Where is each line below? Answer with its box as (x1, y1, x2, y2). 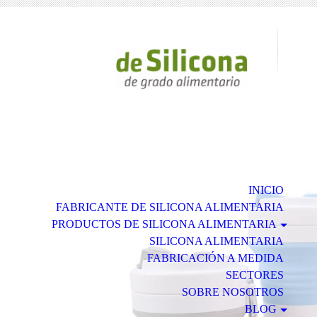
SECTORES (225, 269, 284, 282)
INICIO (248, 184, 284, 197)
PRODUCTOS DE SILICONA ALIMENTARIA (51, 218, 277, 231)
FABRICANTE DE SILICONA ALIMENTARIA (55, 201, 284, 214)
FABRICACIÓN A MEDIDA (146, 252, 284, 265)
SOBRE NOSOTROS (181, 286, 284, 299)
